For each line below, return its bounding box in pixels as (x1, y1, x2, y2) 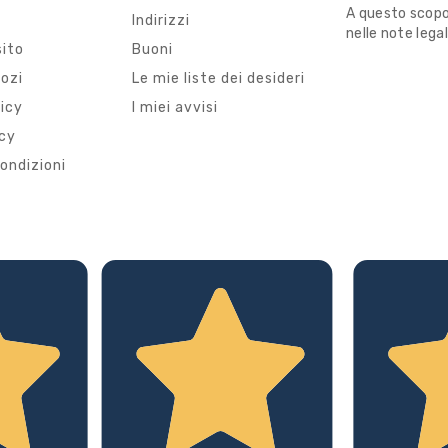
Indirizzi (132, 12, 190, 30)
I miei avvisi (132, 99, 218, 117)
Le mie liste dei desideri (132, 70, 305, 88)
